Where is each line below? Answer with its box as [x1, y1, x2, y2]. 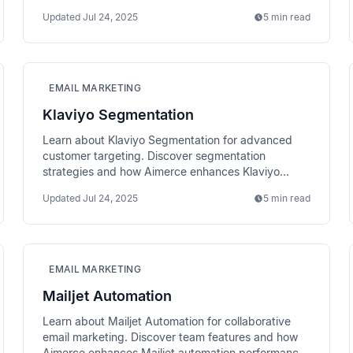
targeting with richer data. [43, 180, 177, 194]
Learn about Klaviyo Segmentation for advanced [43, 133, 293, 147]
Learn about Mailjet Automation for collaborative [43, 314, 292, 328]
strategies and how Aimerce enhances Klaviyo [43, 165, 281, 178]
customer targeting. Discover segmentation [43, 149, 266, 162]
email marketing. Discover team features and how [43, 330, 299, 344]
